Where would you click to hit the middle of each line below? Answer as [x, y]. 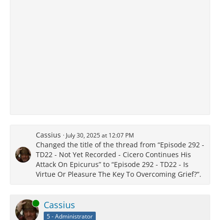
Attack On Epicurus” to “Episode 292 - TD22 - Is [112, 165]
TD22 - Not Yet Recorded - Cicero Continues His [113, 155]
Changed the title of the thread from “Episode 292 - [120, 145]
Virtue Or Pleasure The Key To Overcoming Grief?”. [119, 174]
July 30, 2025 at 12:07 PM [100, 136]
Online [24, 203]
